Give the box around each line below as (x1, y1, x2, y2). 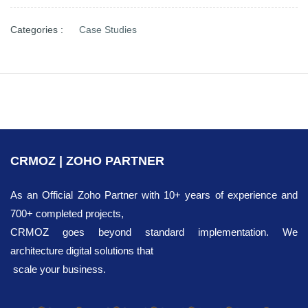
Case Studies (79, 23, 137, 35)
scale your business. (10, 263, 109, 275)
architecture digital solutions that (10, 244, 153, 256)
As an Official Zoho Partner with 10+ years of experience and (10, 188, 298, 201)
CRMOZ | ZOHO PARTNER (10, 153, 164, 168)
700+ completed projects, (10, 207, 126, 219)
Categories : (10, 23, 63, 35)
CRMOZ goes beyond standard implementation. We (10, 225, 298, 238)
